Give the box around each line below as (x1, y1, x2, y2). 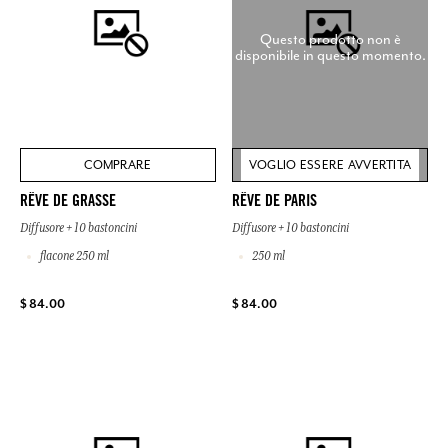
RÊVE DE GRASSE (20, 193, 116, 210)
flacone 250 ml (38, 248, 109, 263)
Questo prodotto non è (259, 30, 401, 49)
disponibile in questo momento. (234, 46, 426, 65)
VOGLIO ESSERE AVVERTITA (248, 156, 412, 173)
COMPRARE (84, 156, 152, 173)
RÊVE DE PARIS (232, 193, 317, 210)
